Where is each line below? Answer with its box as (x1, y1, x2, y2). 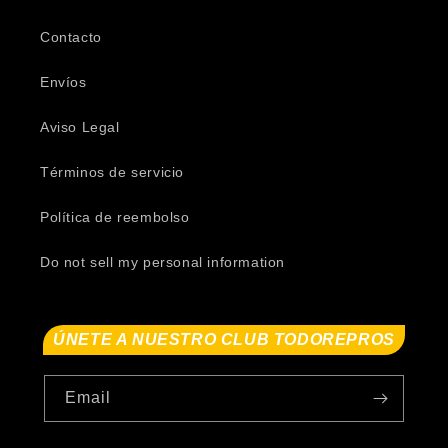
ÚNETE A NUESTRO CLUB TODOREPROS (53, 331, 395, 348)
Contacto (40, 29, 102, 45)
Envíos (40, 74, 87, 90)
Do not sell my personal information (40, 254, 285, 270)
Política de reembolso (40, 209, 190, 225)
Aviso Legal (40, 119, 120, 135)
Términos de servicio (40, 164, 184, 180)
